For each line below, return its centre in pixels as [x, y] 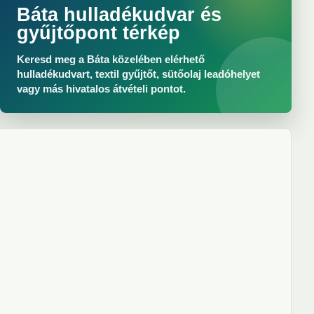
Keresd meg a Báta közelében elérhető [111, 59]
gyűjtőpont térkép [98, 33]
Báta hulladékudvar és [119, 15]
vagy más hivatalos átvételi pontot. [101, 89]
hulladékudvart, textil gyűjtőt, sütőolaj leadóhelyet [138, 74]
